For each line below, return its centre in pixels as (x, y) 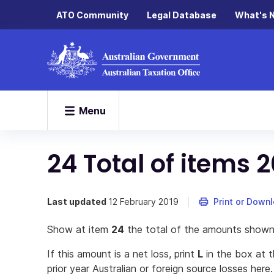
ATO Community (92, 15)
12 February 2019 (143, 202)
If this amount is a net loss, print (122, 254)
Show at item (79, 229)
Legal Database (182, 15)
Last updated (78, 202)
